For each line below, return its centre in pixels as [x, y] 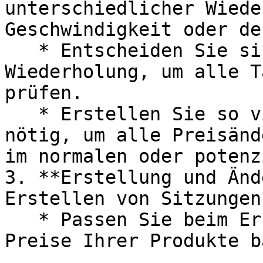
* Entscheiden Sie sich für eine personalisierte [21, 50]
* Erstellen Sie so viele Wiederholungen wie [21, 114]
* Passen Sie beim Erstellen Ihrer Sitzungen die [21, 220]
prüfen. [44, 93]
